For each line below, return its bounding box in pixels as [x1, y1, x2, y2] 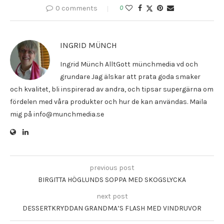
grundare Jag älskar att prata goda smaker [60, 72, 200, 81]
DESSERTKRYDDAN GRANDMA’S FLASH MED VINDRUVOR [22, 204, 201, 213]
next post [96, 192, 128, 201]
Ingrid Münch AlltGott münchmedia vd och [60, 60, 198, 69]
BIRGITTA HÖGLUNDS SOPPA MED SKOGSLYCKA [38, 175, 186, 184]
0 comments [55, 4, 97, 13]
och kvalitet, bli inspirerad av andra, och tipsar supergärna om [10, 85, 213, 94]
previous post [89, 163, 134, 172]
